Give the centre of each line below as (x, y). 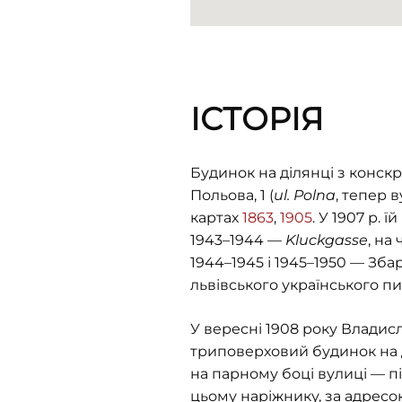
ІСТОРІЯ (257, 119)
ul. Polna (305, 195)
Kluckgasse (327, 240)
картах (216, 218)
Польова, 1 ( (232, 195)
